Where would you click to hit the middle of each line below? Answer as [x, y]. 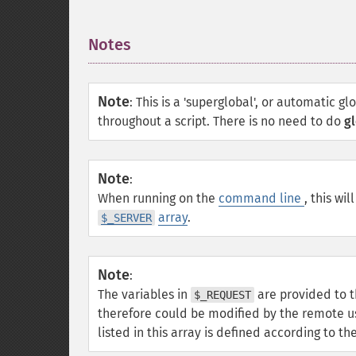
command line [261, 198]
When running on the [158, 198]
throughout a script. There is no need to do [221, 121]
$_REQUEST [222, 295]
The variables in [144, 294]
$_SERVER [126, 218]
